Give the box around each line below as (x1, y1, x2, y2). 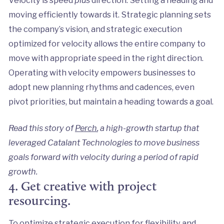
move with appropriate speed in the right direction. (8, 52, 203, 63)
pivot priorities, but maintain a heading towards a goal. (8, 96, 215, 106)
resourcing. (8, 192, 70, 208)
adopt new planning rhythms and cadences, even (8, 81, 194, 92)
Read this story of (8, 122, 75, 133)
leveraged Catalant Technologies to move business (8, 137, 199, 147)
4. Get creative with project (8, 177, 156, 194)
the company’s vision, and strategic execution (8, 23, 182, 34)
